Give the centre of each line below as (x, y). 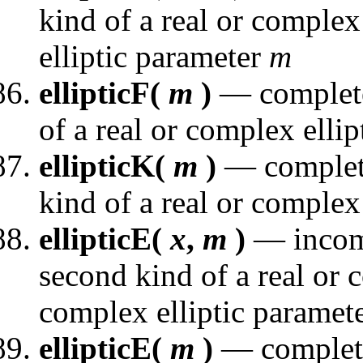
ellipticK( (106, 165)
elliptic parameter (154, 56)
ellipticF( (104, 92)
